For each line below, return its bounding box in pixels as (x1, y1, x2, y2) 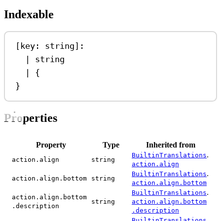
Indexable (4, 7, 54, 21)
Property (36, 140, 66, 149)
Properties (4, 111, 57, 124)
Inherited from (146, 140, 195, 149)
